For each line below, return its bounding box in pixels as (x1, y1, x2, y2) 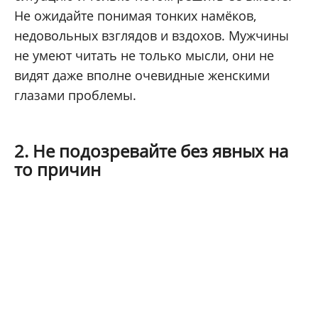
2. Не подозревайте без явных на (14, 139, 288, 163)
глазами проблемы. (14, 87, 136, 104)
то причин (14, 158, 101, 182)
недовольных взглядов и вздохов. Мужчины (14, 27, 289, 45)
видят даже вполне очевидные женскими (14, 67, 270, 84)
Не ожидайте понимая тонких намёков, (14, 7, 256, 25)
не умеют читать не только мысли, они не (14, 47, 274, 65)
